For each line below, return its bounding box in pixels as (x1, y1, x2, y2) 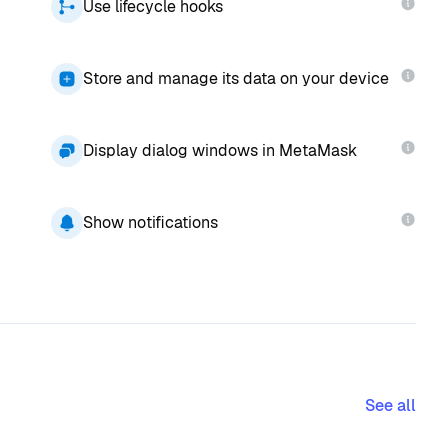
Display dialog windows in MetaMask (82, 139, 357, 161)
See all (365, 394, 416, 416)
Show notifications (82, 211, 218, 233)
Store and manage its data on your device (82, 67, 389, 89)
